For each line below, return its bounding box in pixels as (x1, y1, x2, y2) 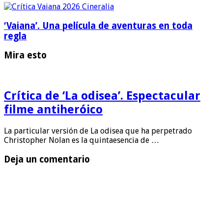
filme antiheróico (4, 102, 103, 116)
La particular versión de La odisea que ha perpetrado (4, 126, 192, 136)
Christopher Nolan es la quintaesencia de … (4, 135, 159, 145)
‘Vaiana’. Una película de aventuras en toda (4, 20, 192, 31)
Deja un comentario (4, 154, 90, 165)
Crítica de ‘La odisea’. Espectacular (4, 88, 200, 103)
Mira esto (4, 50, 47, 61)
